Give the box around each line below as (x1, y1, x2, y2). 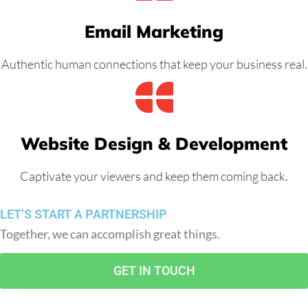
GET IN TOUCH (113, 263, 195, 278)
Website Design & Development (21, 132, 287, 154)
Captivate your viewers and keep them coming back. (20, 168, 288, 184)
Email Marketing (85, 20, 223, 42)
